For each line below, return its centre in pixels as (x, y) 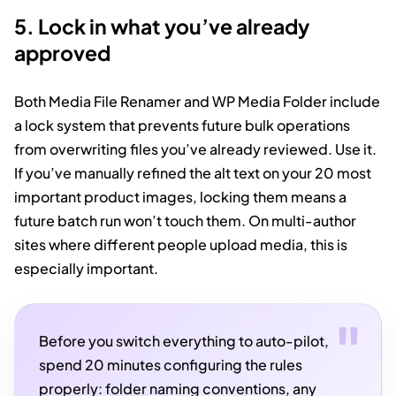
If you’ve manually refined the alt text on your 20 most (193, 172)
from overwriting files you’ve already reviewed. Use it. (195, 148)
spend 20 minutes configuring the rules (171, 364)
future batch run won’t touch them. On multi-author (185, 220)
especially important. (86, 268)
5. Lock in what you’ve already (162, 26)
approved (62, 52)
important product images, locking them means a (180, 196)
